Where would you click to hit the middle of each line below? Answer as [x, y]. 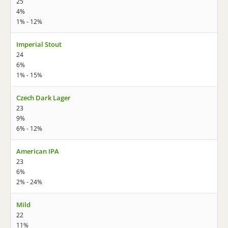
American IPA [38, 151]
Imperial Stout [39, 44]
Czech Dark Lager [44, 98]
